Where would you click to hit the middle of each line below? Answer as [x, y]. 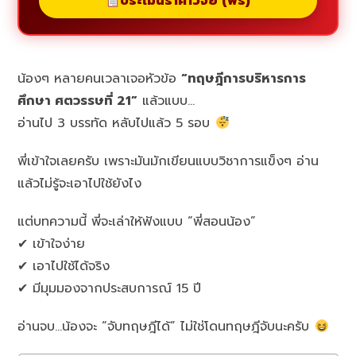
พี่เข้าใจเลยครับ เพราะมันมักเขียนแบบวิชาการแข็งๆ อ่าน [168, 162]
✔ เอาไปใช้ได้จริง [64, 267]
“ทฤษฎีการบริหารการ [244, 79]
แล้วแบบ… [166, 101]
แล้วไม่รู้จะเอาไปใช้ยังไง [80, 184]
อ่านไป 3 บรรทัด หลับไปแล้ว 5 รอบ [116, 124]
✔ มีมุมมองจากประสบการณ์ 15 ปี [110, 289]
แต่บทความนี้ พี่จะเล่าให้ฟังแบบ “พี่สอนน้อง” [137, 222]
